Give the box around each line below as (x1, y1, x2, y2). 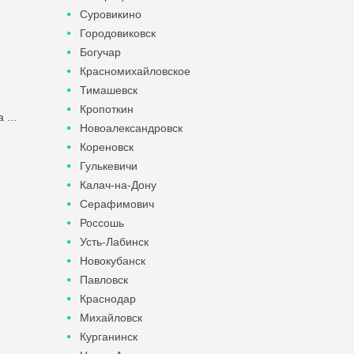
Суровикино (79, 8, 141, 21)
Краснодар (79, 292, 136, 305)
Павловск (79, 273, 128, 286)
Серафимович (79, 198, 154, 210)
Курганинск (79, 330, 137, 343)
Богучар (79, 46, 121, 58)
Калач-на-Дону (79, 179, 156, 191)
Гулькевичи (79, 160, 137, 172)
